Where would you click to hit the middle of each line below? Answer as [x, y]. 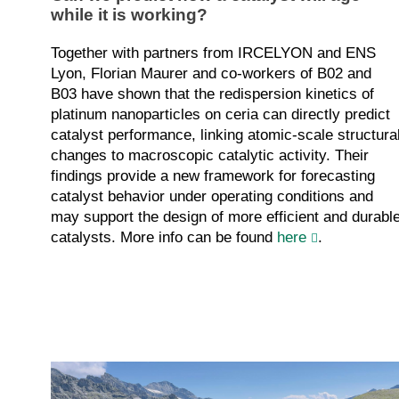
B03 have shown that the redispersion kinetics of [212, 94]
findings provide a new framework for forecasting [213, 176]
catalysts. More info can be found [164, 238]
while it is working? [129, 15]
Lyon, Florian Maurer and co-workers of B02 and [211, 74]
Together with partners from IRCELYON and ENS [213, 53]
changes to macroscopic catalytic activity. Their [210, 156]
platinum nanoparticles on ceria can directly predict [220, 115]
